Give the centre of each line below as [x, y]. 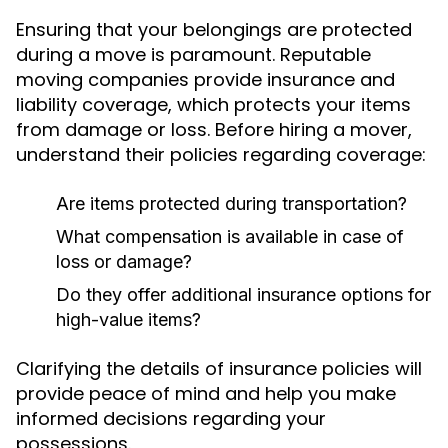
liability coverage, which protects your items [213, 104]
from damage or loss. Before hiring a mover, [214, 129]
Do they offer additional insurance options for [243, 294]
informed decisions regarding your [171, 418]
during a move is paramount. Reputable [193, 54]
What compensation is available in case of [230, 236]
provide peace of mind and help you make [206, 393]
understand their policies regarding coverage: [221, 154]
